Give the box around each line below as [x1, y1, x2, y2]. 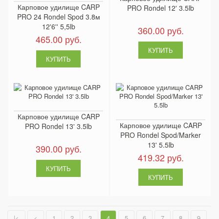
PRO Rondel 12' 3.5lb [127, 3, 194, 13]
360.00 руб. [137, 24, 184, 37]
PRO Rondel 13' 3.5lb [25, 121, 92, 131]
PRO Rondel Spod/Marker [120, 130, 201, 140]
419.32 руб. [137, 151, 184, 164]
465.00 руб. [35, 33, 82, 46]
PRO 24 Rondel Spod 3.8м [17, 12, 100, 22]
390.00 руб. [35, 142, 82, 155]
